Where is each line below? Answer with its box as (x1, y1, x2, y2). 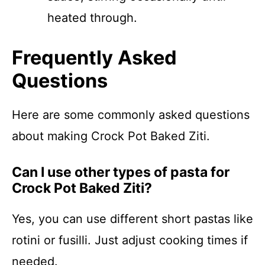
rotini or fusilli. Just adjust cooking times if (12, 233, 248, 247)
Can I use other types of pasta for (12, 164, 230, 180)
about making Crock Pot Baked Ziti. (12, 129, 210, 143)
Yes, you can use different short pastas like (12, 212, 253, 226)
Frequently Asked (12, 46, 177, 69)
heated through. (47, 11, 137, 25)
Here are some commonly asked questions (12, 108, 250, 122)
